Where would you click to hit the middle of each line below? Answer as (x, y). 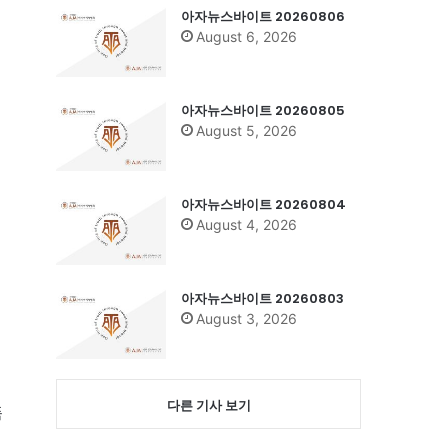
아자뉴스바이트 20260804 (263, 204)
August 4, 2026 (246, 224)
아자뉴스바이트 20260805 (263, 110)
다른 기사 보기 (208, 404)
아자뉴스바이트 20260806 (263, 16)
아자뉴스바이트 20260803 (262, 298)
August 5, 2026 (246, 130)
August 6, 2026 (246, 36)
